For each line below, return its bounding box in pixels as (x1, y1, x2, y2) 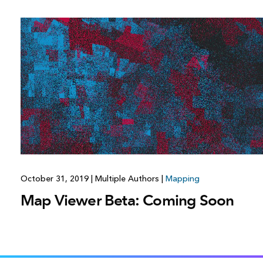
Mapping (165, 174, 200, 184)
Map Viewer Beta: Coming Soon (20, 191, 234, 210)
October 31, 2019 (20, 174, 91, 184)
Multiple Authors (92, 174, 161, 184)
